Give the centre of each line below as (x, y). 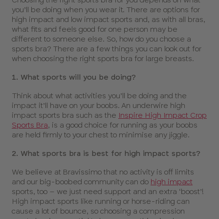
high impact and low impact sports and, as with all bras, (109, 20)
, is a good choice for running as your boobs (123, 125)
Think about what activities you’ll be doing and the (99, 96)
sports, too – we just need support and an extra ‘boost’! (108, 192)
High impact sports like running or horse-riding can (101, 201)
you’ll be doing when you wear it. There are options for (106, 10)
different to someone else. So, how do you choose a (101, 39)
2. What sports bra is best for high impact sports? (106, 153)
